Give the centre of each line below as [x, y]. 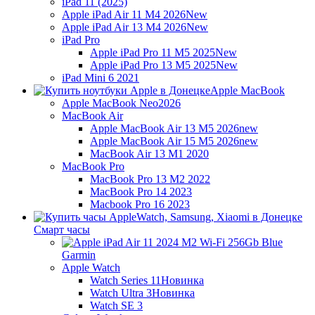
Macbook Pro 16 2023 [140, 204]
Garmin [79, 255]
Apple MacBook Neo [110, 103]
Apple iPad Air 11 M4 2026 [124, 14]
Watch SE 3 [116, 305]
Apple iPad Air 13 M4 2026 [124, 27]
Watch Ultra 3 [121, 292]
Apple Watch [91, 267]
